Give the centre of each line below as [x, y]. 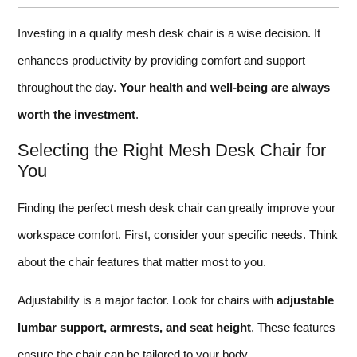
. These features [293, 328]
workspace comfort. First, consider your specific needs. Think [178, 234]
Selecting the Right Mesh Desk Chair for [172, 150]
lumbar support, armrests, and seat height [134, 328]
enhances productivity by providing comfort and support [161, 61]
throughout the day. [69, 88]
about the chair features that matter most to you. [142, 261]
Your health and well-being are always [225, 88]
